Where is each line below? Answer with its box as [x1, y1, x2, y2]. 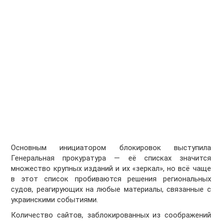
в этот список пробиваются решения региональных [11, 174, 211, 184]
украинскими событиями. [11, 195, 99, 205]
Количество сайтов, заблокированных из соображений [11, 211, 211, 220]
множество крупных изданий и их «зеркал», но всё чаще [11, 164, 211, 173]
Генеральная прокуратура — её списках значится [11, 154, 211, 163]
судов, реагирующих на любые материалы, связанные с [11, 185, 211, 194]
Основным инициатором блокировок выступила [11, 143, 211, 153]
